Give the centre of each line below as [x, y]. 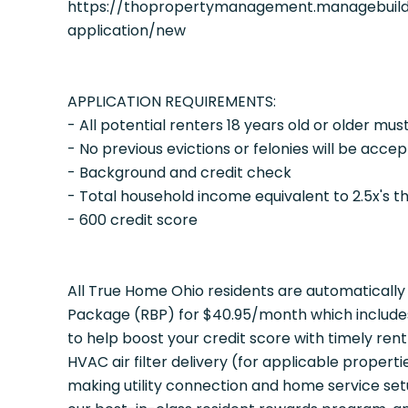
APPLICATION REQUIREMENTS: [171, 102]
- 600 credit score [132, 220]
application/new [126, 31]
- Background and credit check [179, 173]
